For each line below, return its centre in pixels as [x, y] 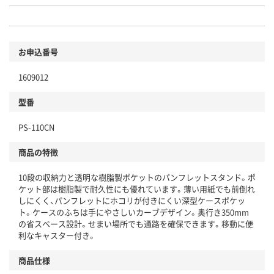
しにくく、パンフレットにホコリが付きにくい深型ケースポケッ [132, 201]
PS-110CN [36, 127]
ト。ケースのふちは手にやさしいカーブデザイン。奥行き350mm [134, 212]
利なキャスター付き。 [57, 235]
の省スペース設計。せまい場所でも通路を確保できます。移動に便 [136, 224]
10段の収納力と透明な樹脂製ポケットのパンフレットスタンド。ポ [137, 177]
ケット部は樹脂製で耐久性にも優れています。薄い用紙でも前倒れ [137, 189]
